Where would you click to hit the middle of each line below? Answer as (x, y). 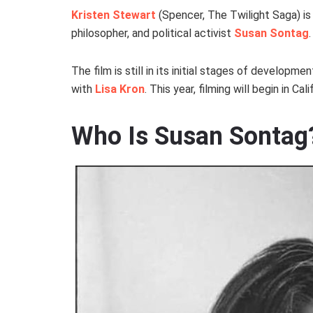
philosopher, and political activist (153, 34)
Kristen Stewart (114, 15)
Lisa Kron (120, 89)
